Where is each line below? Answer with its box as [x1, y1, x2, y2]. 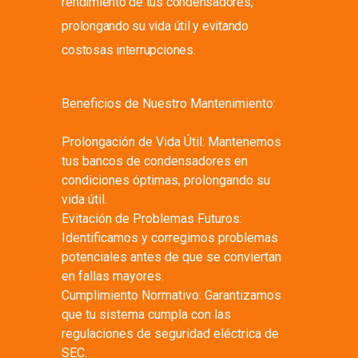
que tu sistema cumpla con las [62, 307, 232, 322]
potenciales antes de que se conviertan [62, 249, 282, 265]
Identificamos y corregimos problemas [62, 230, 279, 245]
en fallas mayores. [62, 268, 165, 284]
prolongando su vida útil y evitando [62, 18, 249, 34]
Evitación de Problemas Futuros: [62, 211, 243, 226]
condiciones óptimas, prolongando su [62, 173, 271, 188]
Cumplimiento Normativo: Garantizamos [62, 288, 282, 303]
